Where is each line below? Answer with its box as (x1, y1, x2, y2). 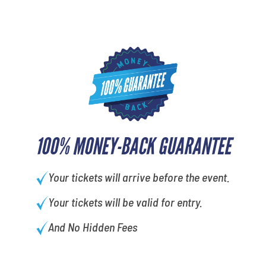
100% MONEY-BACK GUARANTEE (35, 132, 231, 160)
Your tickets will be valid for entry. (47, 194, 202, 209)
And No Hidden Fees (47, 219, 137, 234)
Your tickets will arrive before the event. (47, 169, 230, 184)
